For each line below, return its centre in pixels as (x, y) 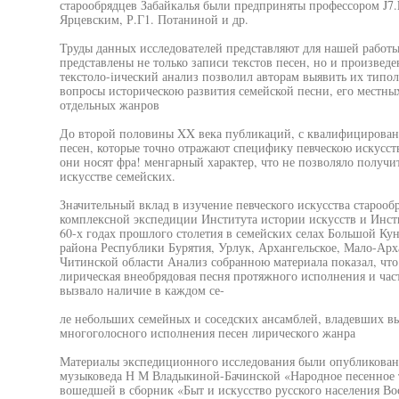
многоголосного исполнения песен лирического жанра (207, 333)
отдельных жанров (109, 105)
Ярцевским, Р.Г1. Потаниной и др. (154, 19)
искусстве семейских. (117, 176)
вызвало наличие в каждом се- (142, 290)
